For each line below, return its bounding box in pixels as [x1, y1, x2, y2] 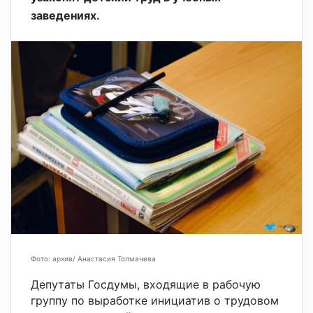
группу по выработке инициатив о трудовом [31, 293, 279, 307]
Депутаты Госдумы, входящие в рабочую [31, 277, 261, 291]
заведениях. [31, 8, 100, 23]
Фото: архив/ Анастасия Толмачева [31, 254, 156, 263]
